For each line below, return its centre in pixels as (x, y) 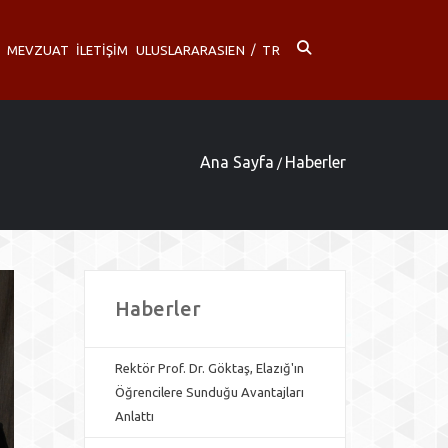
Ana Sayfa (237, 162)
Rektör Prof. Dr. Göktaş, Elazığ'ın (209, 368)
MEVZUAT (37, 50)
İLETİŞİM (102, 50)
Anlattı (134, 416)
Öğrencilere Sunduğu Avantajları (209, 392)
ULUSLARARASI (181, 50)
